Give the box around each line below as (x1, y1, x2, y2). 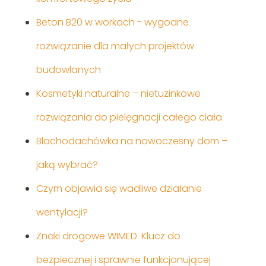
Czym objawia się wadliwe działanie (36, 182, 202, 196)
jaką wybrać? (36, 158, 98, 172)
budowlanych (36, 63, 101, 77)
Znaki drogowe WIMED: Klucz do (36, 229, 180, 243)
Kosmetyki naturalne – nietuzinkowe (36, 87, 201, 101)
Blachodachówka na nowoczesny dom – (36, 134, 227, 148)
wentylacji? (36, 205, 88, 220)
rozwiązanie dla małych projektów (36, 39, 194, 53)
